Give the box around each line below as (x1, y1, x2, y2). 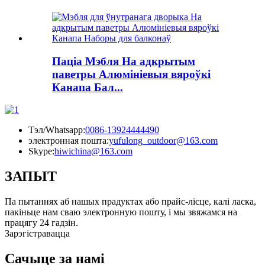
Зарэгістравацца (5, 228, 70, 239)
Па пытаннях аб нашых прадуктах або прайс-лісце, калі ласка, (5, 196, 256, 207)
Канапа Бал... (52, 80, 123, 93)
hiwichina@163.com (54, 146, 132, 157)
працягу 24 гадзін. (5, 218, 78, 228)
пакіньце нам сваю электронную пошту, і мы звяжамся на (5, 207, 237, 218)
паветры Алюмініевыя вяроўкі (52, 67, 211, 80)
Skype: (28, 146, 54, 157)
